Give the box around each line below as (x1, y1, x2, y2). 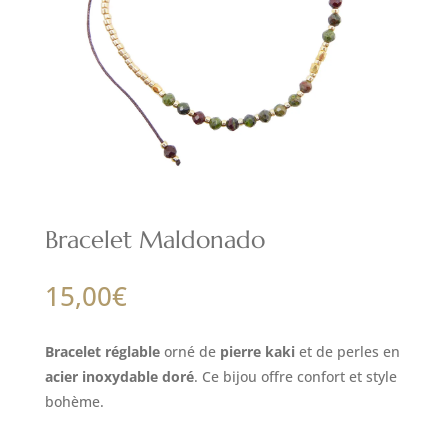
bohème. (44, 392, 104, 412)
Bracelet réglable (44, 342, 160, 362)
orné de (159, 342, 220, 362)
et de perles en (294, 342, 400, 362)
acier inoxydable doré (44, 367, 194, 387)
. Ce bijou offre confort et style (193, 367, 397, 387)
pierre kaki (219, 342, 295, 362)
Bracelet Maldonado (44, 225, 265, 256)
